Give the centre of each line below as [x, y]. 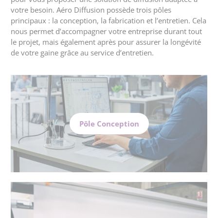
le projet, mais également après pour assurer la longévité [106, 42]
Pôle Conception [109, 123]
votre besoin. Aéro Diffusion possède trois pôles [91, 9]
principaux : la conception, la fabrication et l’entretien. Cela [109, 20]
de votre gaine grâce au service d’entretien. [82, 52]
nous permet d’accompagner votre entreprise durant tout [107, 31]
